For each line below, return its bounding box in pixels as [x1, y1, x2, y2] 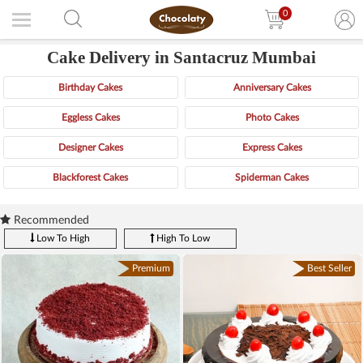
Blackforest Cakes [53, 173, 129, 183]
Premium [132, 263, 170, 273]
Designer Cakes [58, 143, 123, 153]
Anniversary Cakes [233, 83, 311, 93]
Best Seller [307, 263, 352, 273]
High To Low [154, 233, 211, 243]
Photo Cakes [245, 113, 299, 123]
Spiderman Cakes [235, 173, 310, 183]
